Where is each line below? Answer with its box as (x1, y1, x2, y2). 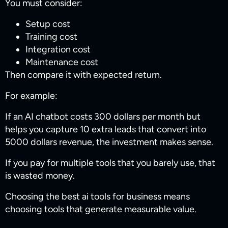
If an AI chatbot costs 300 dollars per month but (5, 111, 201, 123)
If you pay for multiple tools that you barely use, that (5, 157, 215, 169)
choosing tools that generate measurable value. (5, 204, 196, 215)
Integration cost (25, 44, 91, 55)
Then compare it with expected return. (5, 69, 162, 81)
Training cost (25, 31, 77, 43)
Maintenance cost (25, 56, 98, 68)
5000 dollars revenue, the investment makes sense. (5, 136, 213, 148)
